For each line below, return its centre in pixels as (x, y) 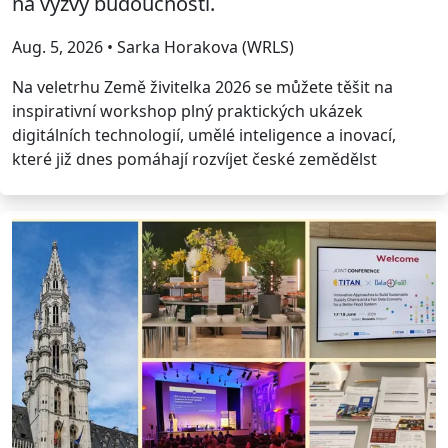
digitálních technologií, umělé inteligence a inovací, (204, 134)
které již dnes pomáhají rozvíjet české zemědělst (194, 158)
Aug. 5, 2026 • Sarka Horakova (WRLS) (153, 46)
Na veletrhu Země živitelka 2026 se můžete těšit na (202, 86)
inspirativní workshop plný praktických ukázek (187, 110)
